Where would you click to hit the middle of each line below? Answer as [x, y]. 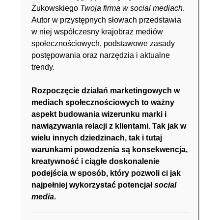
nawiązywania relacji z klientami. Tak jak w [109, 126]
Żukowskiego [56, 8]
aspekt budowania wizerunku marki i [99, 114]
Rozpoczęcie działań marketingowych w [106, 91]
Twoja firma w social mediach [131, 8]
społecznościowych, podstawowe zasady [103, 43]
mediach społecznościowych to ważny [103, 102]
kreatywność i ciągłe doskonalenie [96, 161]
